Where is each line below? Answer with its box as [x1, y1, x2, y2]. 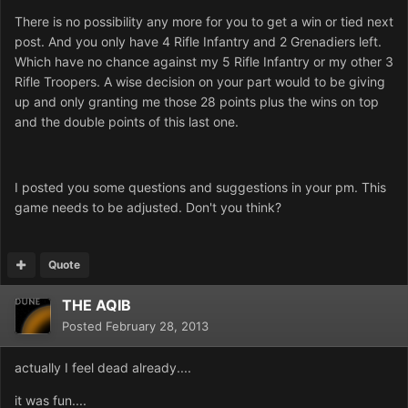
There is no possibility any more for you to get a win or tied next [15, 14, 393, 30]
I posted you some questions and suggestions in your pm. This [15, 179, 386, 196]
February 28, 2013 [106, 319, 209, 334]
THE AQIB [62, 296, 131, 315]
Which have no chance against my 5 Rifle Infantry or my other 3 [15, 54, 393, 70]
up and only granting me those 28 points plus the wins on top [15, 94, 379, 110]
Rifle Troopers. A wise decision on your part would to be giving [15, 74, 385, 90]
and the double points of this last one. [15, 114, 239, 130]
